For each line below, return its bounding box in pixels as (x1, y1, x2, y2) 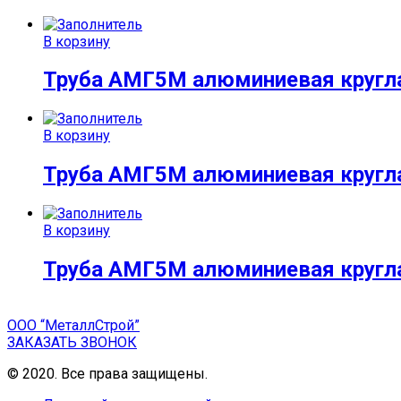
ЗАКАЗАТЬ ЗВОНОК (7, 334, 137, 351)
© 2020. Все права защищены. (7, 365, 211, 382)
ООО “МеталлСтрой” (7, 317, 140, 334)
